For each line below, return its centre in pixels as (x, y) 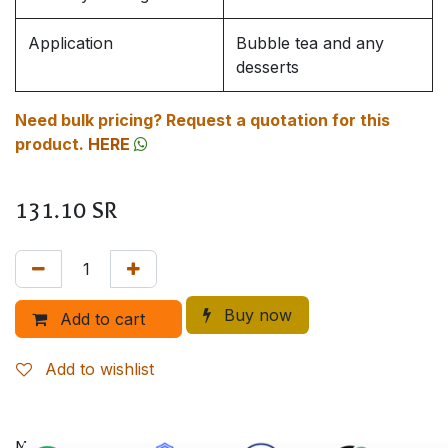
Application (70, 42)
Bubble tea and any (310, 42)
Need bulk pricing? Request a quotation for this (202, 119)
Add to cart (110, 318)
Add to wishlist (99, 368)
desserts (267, 66)
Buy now (255, 314)
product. (49, 143)
